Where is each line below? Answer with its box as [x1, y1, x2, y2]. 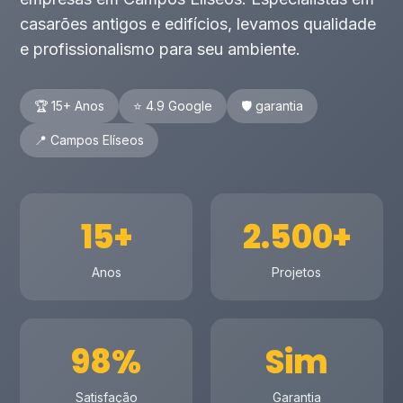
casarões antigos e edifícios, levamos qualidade [20, 14, 377, 33]
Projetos [272, 264, 322, 280]
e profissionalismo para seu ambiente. [20, 40, 301, 58]
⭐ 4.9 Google [133, 98, 213, 113]
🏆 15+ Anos [34, 98, 105, 113]
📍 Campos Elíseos [34, 132, 145, 148]
